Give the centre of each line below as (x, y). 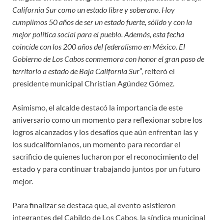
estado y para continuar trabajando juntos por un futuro (106, 168)
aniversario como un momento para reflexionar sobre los (107, 119)
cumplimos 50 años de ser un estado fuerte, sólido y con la (102, 22)
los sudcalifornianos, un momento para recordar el (96, 144)
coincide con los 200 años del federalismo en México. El (99, 46)
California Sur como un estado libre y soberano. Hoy (94, 9)
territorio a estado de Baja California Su (74, 71)
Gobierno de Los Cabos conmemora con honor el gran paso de (108, 58)
